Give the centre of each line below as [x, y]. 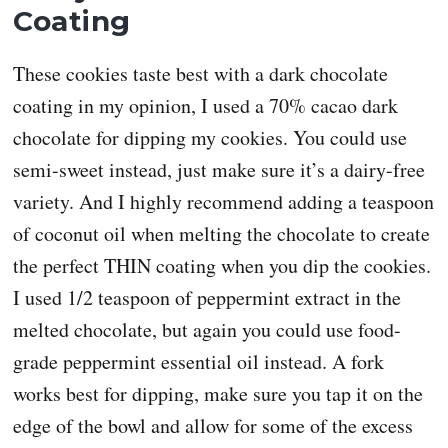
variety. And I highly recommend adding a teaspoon [224, 201]
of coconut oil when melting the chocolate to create [222, 233]
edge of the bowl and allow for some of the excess [213, 425]
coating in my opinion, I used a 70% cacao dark [206, 105]
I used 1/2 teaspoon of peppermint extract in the [207, 297]
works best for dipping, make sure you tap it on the [218, 393]
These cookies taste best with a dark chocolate [201, 73]
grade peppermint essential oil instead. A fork [199, 361]
